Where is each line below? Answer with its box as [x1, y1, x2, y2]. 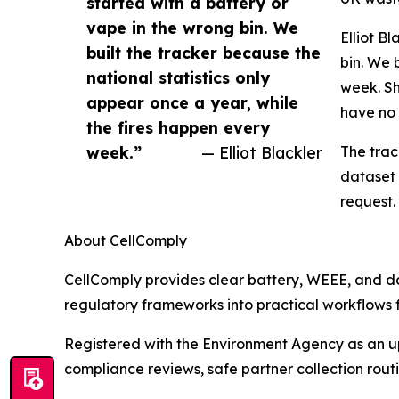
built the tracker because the [86, 43, 321, 63]
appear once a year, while [86, 93, 298, 113]
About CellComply [64, 232, 187, 250]
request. [340, 192, 395, 211]
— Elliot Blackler [201, 142, 322, 163]
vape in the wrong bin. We [86, 18, 298, 38]
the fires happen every [86, 118, 270, 138]
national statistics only [86, 68, 270, 88]
